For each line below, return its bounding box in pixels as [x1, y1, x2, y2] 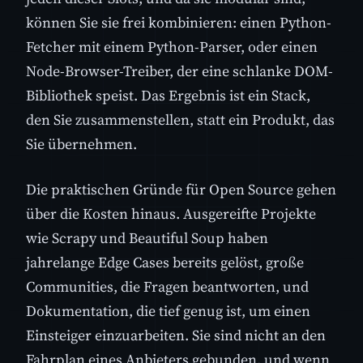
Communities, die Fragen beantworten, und [26, 275, 309, 297]
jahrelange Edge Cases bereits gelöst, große [26, 251, 304, 272]
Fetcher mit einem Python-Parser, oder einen [26, 36, 318, 58]
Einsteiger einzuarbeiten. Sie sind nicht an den [26, 324, 326, 345]
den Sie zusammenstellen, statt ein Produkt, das [26, 109, 335, 130]
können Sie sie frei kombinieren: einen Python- [26, 12, 331, 33]
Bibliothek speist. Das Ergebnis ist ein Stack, [26, 85, 310, 106]
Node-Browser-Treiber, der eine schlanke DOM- [26, 61, 333, 82]
